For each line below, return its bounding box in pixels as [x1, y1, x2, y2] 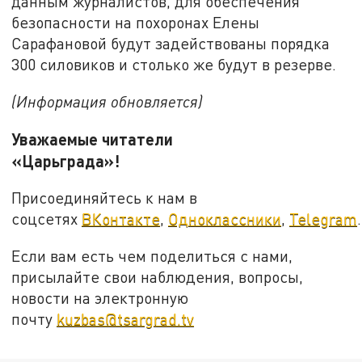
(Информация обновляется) [11, 91, 204, 111]
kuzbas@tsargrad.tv [57, 309, 195, 328]
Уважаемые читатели [11, 128, 174, 149]
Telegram [289, 209, 358, 229]
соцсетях [11, 209, 82, 229]
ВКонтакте [82, 209, 161, 229]
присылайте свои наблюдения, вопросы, [11, 267, 304, 286]
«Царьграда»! [11, 150, 197, 170]
